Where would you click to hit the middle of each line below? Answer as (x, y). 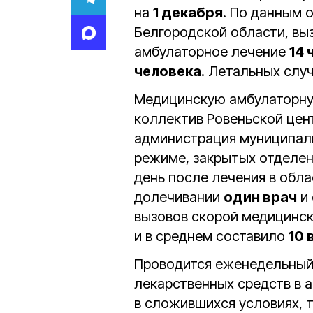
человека (168, 71)
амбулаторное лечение (212, 52)
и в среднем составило (211, 236)
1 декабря (188, 13)
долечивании (179, 197)
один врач (260, 197)
